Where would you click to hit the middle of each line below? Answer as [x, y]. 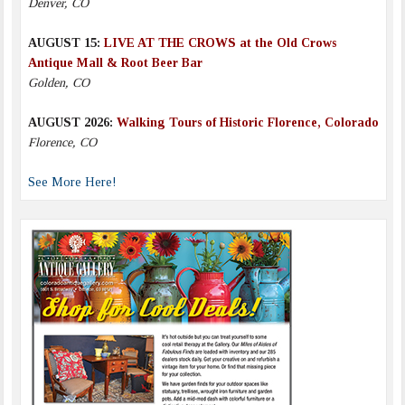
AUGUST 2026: [72, 122]
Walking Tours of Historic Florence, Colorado [247, 122]
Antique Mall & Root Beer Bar [115, 62]
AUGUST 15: [66, 42]
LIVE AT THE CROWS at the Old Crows [220, 42]
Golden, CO [58, 82]
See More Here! [72, 182]
